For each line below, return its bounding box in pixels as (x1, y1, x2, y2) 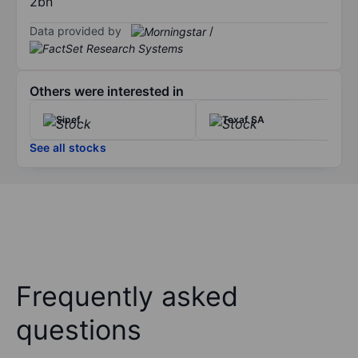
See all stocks (30, 141, 106, 155)
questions (16, 313, 141, 347)
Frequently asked (16, 280, 238, 313)
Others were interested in (30, 83, 184, 100)
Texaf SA (222, 113, 265, 126)
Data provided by (30, 23, 121, 38)
